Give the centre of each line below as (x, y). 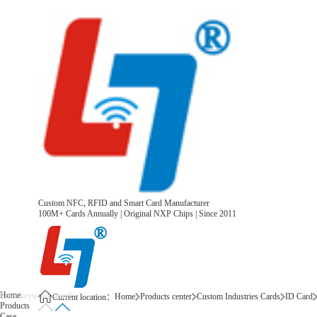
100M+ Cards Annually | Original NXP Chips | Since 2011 (137, 214)
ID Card (299, 296)
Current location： (83, 297)
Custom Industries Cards (238, 296)
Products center (166, 296)
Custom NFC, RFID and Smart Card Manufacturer (123, 203)
